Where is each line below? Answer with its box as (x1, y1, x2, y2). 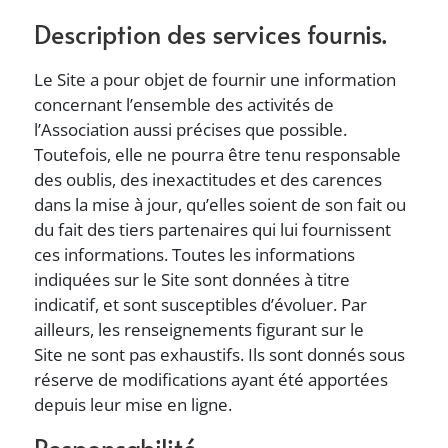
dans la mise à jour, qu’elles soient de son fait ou (34, 193, 407, 216)
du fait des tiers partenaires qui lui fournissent (34, 218, 392, 241)
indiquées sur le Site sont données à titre (34, 268, 351, 291)
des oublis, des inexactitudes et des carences (34, 168, 383, 191)
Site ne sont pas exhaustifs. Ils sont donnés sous (34, 343, 406, 366)
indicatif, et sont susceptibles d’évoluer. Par (34, 293, 368, 316)
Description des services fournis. (34, 16, 388, 51)
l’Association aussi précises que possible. (34, 118, 348, 141)
